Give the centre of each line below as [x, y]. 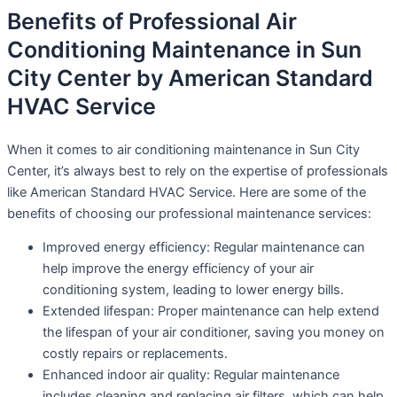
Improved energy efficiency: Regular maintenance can [204, 248]
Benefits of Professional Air [152, 22]
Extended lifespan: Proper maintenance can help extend [211, 311]
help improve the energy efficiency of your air [178, 269]
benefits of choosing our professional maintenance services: [189, 213]
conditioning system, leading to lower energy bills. [193, 290]
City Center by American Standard [190, 78]
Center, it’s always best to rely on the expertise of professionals [198, 171]
